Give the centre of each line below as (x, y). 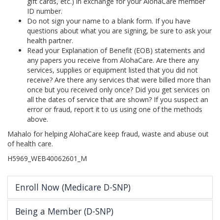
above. (38, 119)
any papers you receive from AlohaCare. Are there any (113, 60)
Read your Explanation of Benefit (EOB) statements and (116, 51)
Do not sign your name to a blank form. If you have (109, 21)
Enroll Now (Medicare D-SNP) (73, 187)
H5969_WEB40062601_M (47, 159)
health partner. (50, 41)
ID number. (45, 11)
